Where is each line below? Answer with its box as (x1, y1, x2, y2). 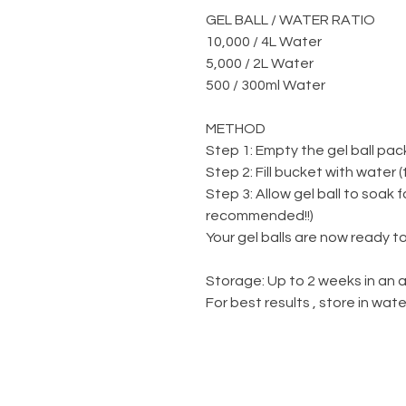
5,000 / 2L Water (206, 55, 314, 71)
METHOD (206, 121, 266, 136)
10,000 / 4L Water (206, 34, 322, 49)
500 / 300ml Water (206, 77, 325, 92)
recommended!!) (206, 208, 314, 223)
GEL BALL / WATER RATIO (206, 12, 375, 27)
